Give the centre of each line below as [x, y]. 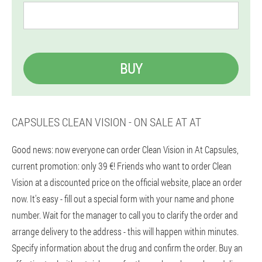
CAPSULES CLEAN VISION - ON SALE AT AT [106, 122]
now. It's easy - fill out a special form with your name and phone [123, 199]
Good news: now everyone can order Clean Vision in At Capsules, [125, 149]
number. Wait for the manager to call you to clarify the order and [125, 215]
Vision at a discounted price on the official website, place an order [127, 182]
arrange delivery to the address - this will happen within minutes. [125, 231]
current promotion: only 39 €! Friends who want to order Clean [122, 166]
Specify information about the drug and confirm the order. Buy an [127, 248]
